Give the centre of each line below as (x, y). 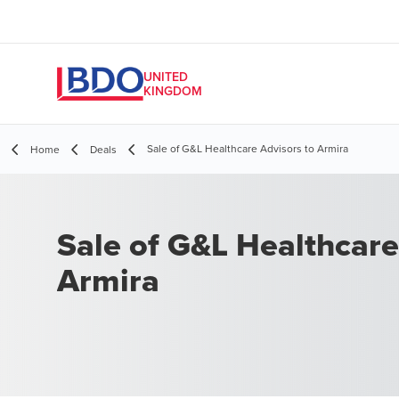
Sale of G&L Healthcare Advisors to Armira (248, 148)
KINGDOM (173, 91)
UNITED (166, 77)
